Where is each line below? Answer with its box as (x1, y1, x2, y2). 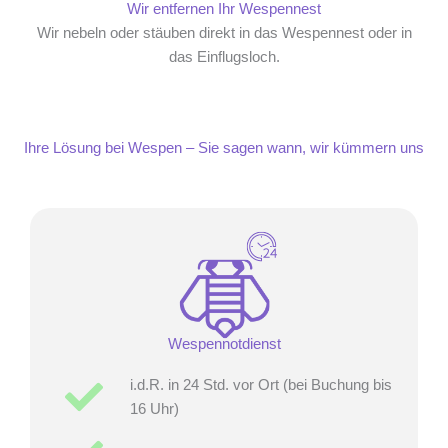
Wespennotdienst (167, 335, 281, 352)
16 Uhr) (129, 400, 179, 417)
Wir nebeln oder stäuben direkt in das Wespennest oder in (36, 24, 412, 41)
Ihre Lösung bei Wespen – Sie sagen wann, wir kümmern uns (24, 139, 424, 156)
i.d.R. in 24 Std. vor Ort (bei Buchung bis (129, 376, 392, 393)
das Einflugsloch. (168, 48, 280, 65)
